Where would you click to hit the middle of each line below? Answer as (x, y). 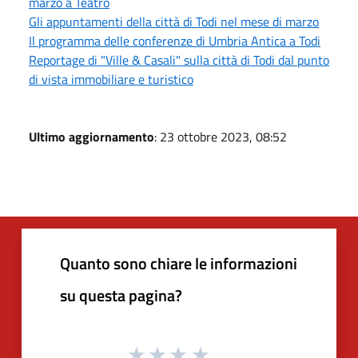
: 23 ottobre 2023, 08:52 (221, 136)
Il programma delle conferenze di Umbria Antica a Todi (175, 40)
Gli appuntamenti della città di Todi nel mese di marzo (174, 21)
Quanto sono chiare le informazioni (179, 263)
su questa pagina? (121, 295)
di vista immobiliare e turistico (111, 79)
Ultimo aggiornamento (91, 136)
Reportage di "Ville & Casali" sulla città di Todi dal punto (179, 60)
